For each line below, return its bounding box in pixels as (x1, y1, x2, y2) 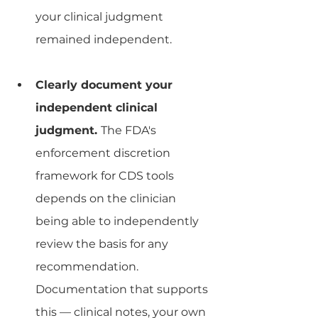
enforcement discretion (35, 146, 173, 160)
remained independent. (35, 32, 172, 46)
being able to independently (35, 214, 202, 228)
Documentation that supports (35, 282, 211, 296)
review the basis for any (35, 236, 171, 251)
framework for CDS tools (35, 168, 177, 182)
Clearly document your (35, 77, 176, 92)
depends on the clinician (35, 191, 179, 205)
